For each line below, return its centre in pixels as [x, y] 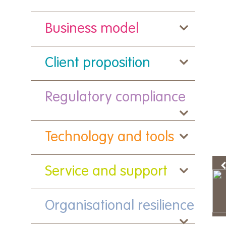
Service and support [106, 171]
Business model [92, 29]
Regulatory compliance [116, 98]
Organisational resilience [120, 206]
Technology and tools [110, 137]
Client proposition [98, 63]
